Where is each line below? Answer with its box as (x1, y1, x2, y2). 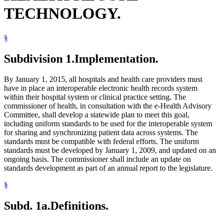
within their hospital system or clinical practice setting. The (4, 93, 186, 102)
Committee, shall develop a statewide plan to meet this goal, (4, 110, 189, 119)
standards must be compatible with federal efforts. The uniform (4, 137, 199, 146)
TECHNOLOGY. (4, 4, 121, 23)
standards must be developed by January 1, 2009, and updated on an (4, 146, 216, 155)
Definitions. (50, 199, 109, 213)
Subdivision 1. (4, 52, 74, 65)
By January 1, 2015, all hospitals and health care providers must (4, 75, 202, 84)
